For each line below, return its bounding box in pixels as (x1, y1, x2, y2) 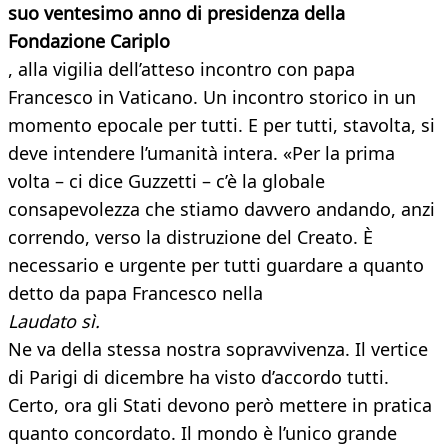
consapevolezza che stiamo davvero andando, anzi (8, 197, 435, 222)
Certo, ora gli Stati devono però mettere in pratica (8, 393, 432, 418)
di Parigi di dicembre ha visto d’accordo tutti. (8, 365, 389, 390)
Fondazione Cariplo (8, 29, 170, 54)
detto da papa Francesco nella (8, 281, 263, 306)
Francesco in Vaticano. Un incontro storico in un (8, 85, 416, 110)
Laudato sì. (8, 309, 100, 334)
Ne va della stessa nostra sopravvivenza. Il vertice (8, 337, 428, 362)
